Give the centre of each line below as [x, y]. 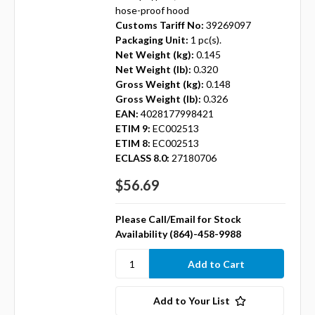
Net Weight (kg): [154, 55]
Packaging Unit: [152, 40]
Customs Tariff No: [159, 25]
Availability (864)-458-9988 [178, 234]
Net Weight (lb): [153, 70]
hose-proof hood [152, 11]
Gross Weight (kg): [159, 84]
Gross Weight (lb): [158, 99]
